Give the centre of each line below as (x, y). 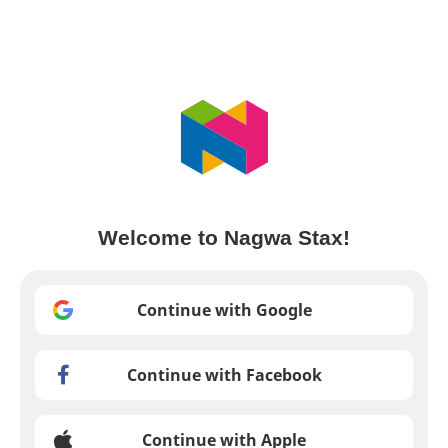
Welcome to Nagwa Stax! (224, 238)
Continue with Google (224, 309)
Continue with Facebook (224, 374)
